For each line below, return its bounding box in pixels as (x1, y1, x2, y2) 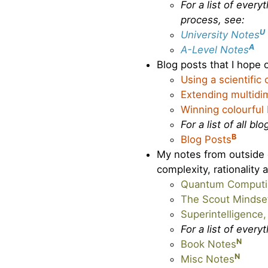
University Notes (181, 29, 260, 41)
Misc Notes (181, 253, 234, 266)
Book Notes (181, 238, 236, 251)
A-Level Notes (181, 44, 249, 56)
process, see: (181, 14, 245, 26)
